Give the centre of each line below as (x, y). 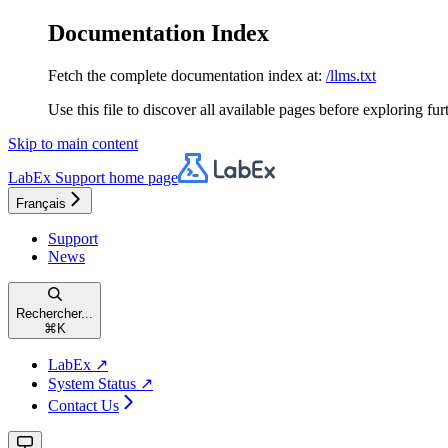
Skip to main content (73, 143)
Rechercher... (54, 313)
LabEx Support (56, 177)
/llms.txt (351, 75)
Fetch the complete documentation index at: (185, 75)
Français (41, 203)
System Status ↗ (100, 383)
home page (141, 177)
